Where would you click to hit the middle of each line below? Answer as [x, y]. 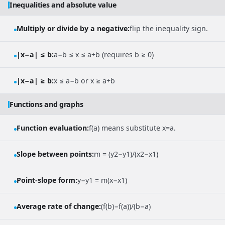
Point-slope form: [47, 180]
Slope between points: [55, 154]
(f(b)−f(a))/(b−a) [126, 206]
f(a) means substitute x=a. [132, 128]
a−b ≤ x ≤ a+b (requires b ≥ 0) [104, 55]
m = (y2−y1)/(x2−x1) [126, 154]
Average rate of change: [59, 206]
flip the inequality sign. [169, 29]
